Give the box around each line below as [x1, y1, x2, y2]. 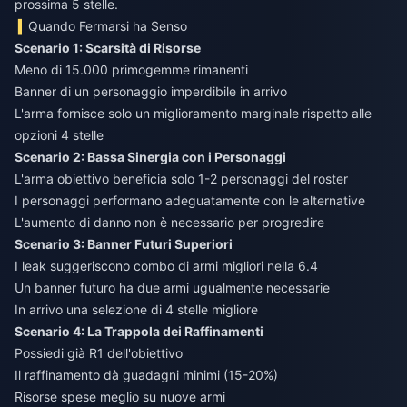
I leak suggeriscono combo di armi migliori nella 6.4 [15, 257, 318, 273]
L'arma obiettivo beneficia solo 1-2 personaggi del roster [15, 170, 348, 186]
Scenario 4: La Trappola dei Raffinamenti [15, 323, 263, 339]
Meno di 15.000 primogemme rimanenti [15, 61, 248, 77]
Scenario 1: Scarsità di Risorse [15, 39, 201, 55]
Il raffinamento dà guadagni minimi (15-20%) [15, 366, 278, 382]
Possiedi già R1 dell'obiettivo [15, 344, 183, 361]
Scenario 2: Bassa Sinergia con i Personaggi [15, 148, 286, 164]
